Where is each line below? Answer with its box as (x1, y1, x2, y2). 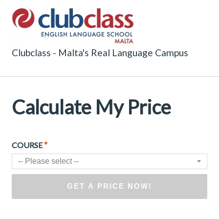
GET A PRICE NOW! (67, 182, 152, 191)
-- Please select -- (18, 156, 79, 165)
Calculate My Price (12, 95, 171, 119)
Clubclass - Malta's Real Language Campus (12, 47, 188, 58)
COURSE (12, 140, 44, 150)
